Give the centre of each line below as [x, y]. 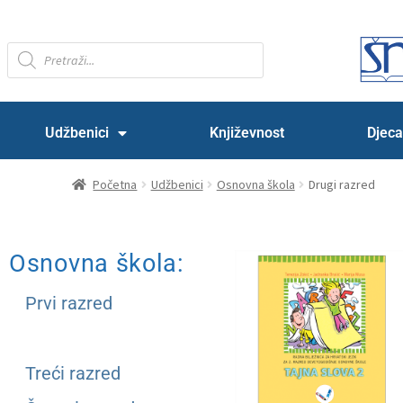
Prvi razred [69, 303]
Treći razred [73, 373]
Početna [115, 184]
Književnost [247, 133]
